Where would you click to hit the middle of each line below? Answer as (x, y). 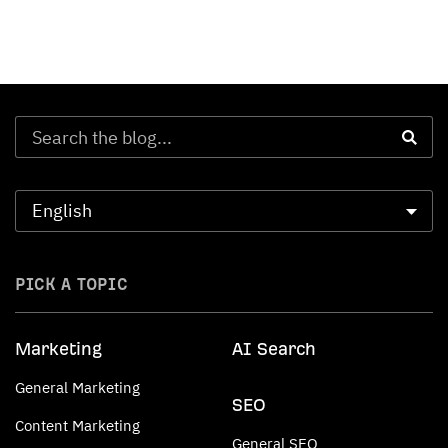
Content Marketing (77, 425)
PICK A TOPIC (71, 283)
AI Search (274, 348)
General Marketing (77, 387)
